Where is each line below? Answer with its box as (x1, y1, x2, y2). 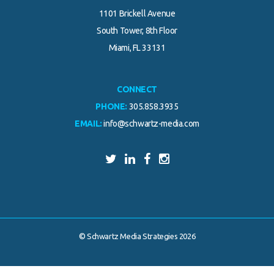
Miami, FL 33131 (108, 43, 166, 53)
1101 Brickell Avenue (98, 9, 176, 19)
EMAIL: (75, 119, 102, 129)
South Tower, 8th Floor (97, 26, 177, 36)
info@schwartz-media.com (103, 119, 199, 129)
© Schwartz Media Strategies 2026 (78, 232, 196, 241)
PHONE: (95, 102, 127, 112)
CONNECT (116, 84, 158, 95)
